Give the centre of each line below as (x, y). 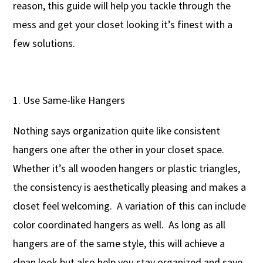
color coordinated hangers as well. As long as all (119, 225)
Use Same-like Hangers (74, 100)
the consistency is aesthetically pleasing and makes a (130, 187)
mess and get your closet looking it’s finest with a (123, 25)
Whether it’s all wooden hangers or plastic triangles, (127, 168)
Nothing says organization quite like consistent (117, 131)
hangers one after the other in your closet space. (119, 150)
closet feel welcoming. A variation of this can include (130, 206)
